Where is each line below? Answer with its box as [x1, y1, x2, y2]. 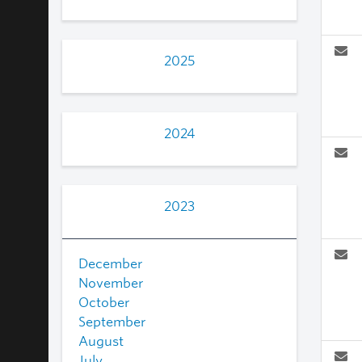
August [78, 333, 124, 349]
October [78, 294, 130, 310]
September [78, 314, 146, 330]
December [78, 255, 143, 271]
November [78, 275, 144, 291]
